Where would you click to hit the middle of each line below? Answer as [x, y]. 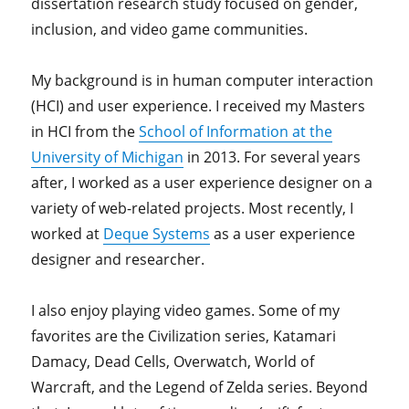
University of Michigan [108, 157]
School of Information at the [236, 132]
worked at [68, 234]
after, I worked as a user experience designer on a [202, 183]
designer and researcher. [118, 260]
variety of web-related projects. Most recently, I [193, 209]
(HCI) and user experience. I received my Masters [199, 106]
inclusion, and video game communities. [170, 30]
